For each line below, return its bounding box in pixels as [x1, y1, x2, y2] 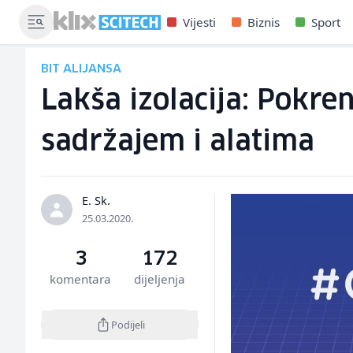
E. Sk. [82, 193, 110, 208]
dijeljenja [133, 271, 185, 287]
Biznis [247, 14, 280, 30]
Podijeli [110, 317, 145, 332]
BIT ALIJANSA [41, 63, 121, 75]
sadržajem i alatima [41, 128, 314, 156]
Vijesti [183, 14, 216, 30]
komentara [50, 271, 112, 287]
